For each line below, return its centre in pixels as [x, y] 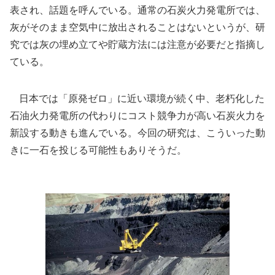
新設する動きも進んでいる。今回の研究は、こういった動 [137, 133]
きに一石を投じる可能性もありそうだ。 [98, 150]
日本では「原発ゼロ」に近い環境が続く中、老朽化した [137, 98]
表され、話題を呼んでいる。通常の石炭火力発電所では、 [137, 10]
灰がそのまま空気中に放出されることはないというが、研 [137, 27]
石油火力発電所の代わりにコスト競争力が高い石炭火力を [137, 115]
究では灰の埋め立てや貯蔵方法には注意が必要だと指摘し [137, 44]
